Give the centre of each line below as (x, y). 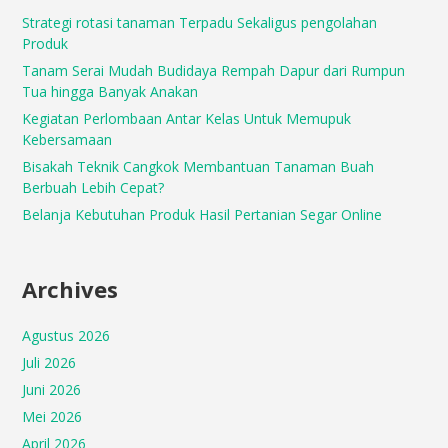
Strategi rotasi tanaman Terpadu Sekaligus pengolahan (200, 22)
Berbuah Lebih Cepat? (93, 187)
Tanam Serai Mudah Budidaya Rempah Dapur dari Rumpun (214, 70)
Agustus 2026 (66, 335)
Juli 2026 (49, 362)
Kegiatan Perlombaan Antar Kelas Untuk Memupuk (187, 118)
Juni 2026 (52, 389)
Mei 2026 (52, 416)
